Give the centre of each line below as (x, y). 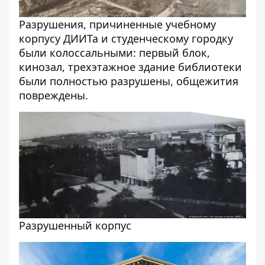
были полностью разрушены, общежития (129, 81)
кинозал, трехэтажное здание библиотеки (130, 67)
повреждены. (54, 95)
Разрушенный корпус (75, 226)
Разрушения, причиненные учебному (117, 24)
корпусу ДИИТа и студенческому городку (126, 38)
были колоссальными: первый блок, (114, 52)
